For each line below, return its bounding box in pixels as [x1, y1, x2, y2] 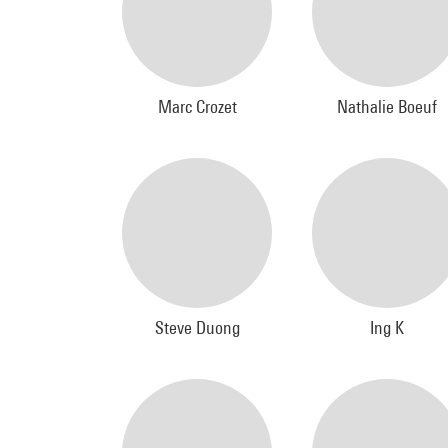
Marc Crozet [157, 96, 237, 117]
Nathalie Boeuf [337, 96, 437, 117]
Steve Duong [154, 317, 240, 338]
